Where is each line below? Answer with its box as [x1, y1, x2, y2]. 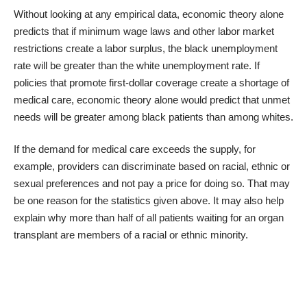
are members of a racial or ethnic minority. [58, 229, 248, 241]
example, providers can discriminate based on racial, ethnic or [14, 160, 290, 173]
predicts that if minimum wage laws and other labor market [14, 25, 274, 37]
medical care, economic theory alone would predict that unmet [14, 93, 290, 106]
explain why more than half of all [14, 212, 159, 224]
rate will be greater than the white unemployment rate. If [14, 59, 260, 71]
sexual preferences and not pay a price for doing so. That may [14, 177, 290, 190]
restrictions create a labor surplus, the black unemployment [14, 42, 278, 54]
